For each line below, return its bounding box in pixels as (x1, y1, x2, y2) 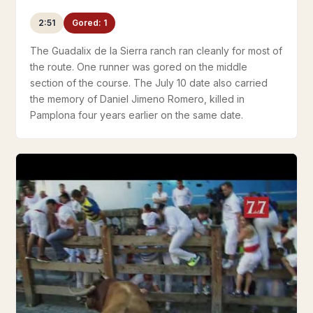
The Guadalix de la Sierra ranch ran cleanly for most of (30, 45, 282, 57)
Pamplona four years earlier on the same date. (30, 109, 243, 121)
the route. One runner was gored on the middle (30, 61, 247, 73)
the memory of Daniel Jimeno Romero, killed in (30, 93, 245, 105)
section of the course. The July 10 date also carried (30, 77, 268, 89)
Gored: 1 (72, 17, 107, 28)
